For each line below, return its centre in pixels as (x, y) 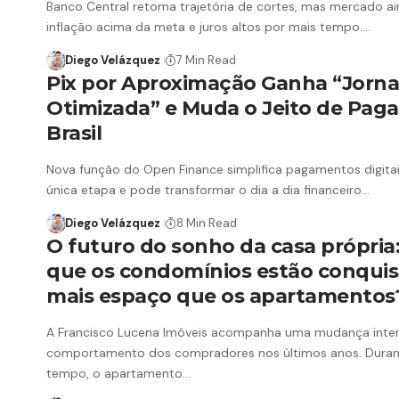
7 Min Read (206, 61)
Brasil (74, 134)
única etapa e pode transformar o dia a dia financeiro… (208, 190)
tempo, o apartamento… (118, 373)
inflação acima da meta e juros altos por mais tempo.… (208, 27)
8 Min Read (206, 224)
